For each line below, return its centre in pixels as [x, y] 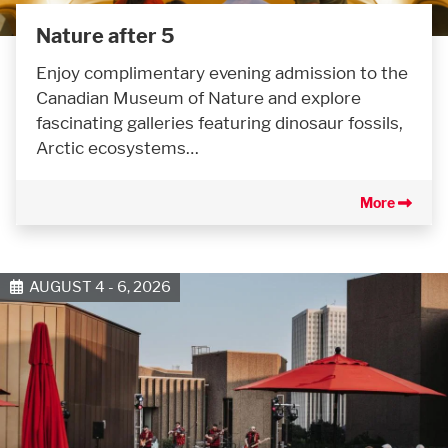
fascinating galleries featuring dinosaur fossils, [219, 123]
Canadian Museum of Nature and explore [198, 98]
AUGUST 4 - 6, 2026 [96, 287]
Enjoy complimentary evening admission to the [222, 73]
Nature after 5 [105, 36]
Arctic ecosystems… [117, 148]
